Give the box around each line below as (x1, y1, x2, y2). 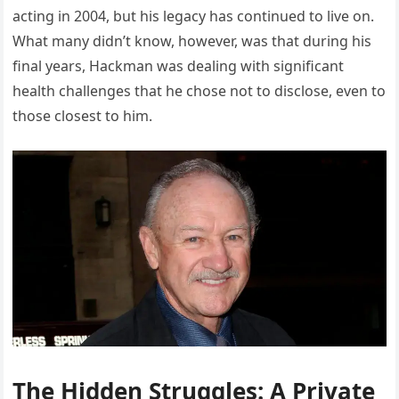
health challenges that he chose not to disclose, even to (12, 81, 387, 102)
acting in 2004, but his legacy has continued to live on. (12, 6, 375, 27)
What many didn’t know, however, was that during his (12, 31, 372, 52)
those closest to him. (12, 106, 153, 126)
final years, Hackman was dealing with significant (12, 56, 345, 77)
